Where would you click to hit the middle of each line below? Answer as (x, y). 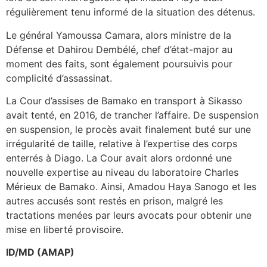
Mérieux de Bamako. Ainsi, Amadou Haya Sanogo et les (131, 186)
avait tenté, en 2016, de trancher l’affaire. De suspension (132, 115)
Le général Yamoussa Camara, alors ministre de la (119, 35)
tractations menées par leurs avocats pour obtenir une (129, 215)
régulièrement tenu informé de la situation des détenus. (131, 12)
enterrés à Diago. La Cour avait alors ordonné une (119, 158)
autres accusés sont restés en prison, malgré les (114, 201)
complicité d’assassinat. (59, 78)
